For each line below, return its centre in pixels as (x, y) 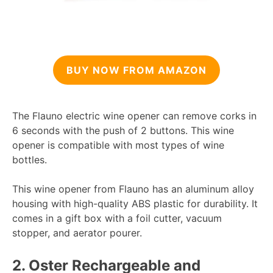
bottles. (30, 160)
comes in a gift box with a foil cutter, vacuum (117, 218)
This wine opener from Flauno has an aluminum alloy (133, 189)
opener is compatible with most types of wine (118, 145)
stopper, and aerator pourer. (77, 233)
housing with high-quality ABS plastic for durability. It (135, 204)
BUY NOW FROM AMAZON (136, 70)
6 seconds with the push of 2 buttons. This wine (123, 131)
